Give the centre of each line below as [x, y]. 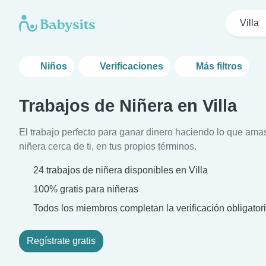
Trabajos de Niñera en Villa [128, 106]
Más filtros [219, 66]
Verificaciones [132, 66]
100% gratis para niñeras [85, 189]
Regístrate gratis [61, 241]
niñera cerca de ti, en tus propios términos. [108, 146]
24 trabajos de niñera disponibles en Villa [121, 170]
